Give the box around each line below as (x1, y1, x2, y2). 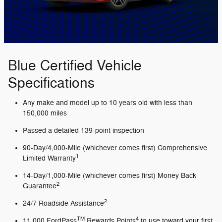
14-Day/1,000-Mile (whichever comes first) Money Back (23, 171, 196, 180)
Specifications (8, 74, 95, 93)
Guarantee (23, 181, 56, 190)
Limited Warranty (23, 154, 76, 163)
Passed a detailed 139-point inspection (23, 126, 144, 135)
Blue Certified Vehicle (8, 57, 142, 75)
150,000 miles (23, 109, 67, 117)
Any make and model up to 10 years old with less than (23, 98, 192, 107)
